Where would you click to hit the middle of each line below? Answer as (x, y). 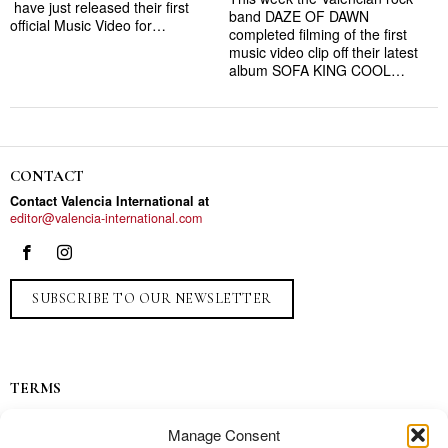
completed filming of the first (318, 33)
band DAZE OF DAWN (299, 15)
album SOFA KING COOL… (317, 69)
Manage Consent (224, 434)
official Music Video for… (88, 24)
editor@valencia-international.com (106, 217)
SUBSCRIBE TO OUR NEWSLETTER (152, 298)
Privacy (30, 415)
